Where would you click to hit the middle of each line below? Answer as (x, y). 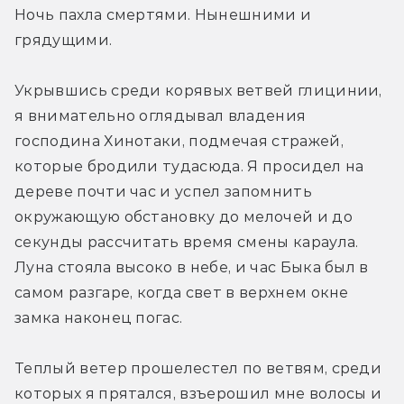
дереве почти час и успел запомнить (163, 191)
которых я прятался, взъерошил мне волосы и (198, 393)
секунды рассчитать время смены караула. (187, 242)
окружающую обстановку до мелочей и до (184, 216)
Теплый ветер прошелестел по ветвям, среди (198, 368)
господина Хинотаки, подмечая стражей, (179, 141)
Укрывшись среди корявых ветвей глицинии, (198, 90)
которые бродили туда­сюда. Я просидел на (189, 166)
